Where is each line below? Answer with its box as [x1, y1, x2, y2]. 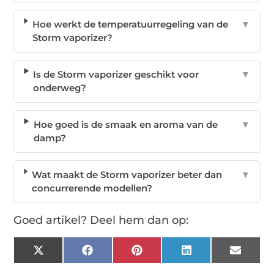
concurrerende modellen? [31, 182, 152, 194]
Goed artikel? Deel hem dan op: [13, 213, 189, 228]
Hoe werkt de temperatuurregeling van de [32, 18, 228, 31]
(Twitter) [43, 257, 81, 270]
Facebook [92, 248, 137, 261]
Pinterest [141, 248, 183, 261]
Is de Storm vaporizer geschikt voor [33, 68, 199, 81]
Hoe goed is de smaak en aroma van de [33, 119, 218, 131]
